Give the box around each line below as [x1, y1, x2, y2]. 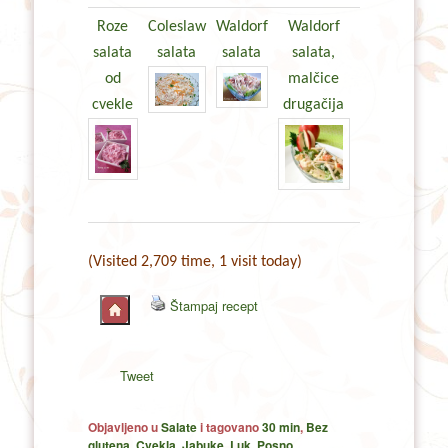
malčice [288, 70, 340, 87]
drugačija [283, 96, 345, 113]
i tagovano [196, 417, 262, 436]
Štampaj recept [170, 295, 259, 315]
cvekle [92, 96, 134, 113]
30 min [261, 417, 300, 436]
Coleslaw [147, 18, 206, 35]
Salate [160, 417, 197, 436]
